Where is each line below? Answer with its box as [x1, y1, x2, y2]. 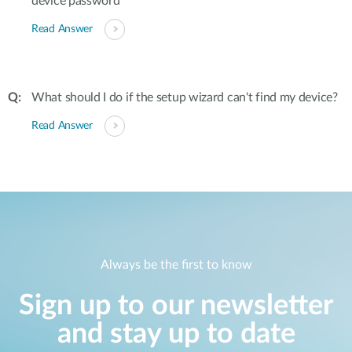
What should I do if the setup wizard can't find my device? [31, 91, 338, 104]
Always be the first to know [100, 258, 252, 272]
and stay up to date [57, 320, 295, 349]
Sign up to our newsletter [19, 291, 333, 321]
